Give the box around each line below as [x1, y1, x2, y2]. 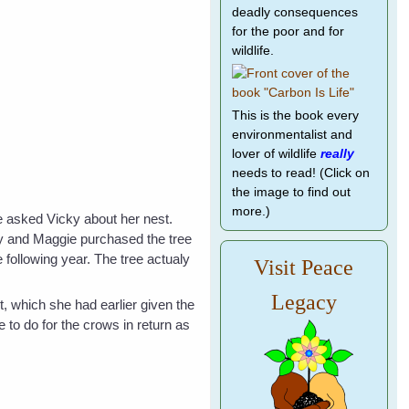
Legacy [270, 290, 337, 314]
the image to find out [231, 185, 351, 199]
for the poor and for [231, 25, 344, 38]
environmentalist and [231, 128, 352, 142]
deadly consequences [231, 5, 358, 19]
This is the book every [231, 109, 359, 122]
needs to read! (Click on [231, 166, 370, 180]
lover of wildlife [231, 147, 320, 161]
